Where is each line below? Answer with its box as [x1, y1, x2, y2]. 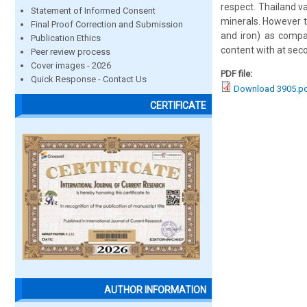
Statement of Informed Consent [31, 5, 156, 16]
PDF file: [221, 69, 254, 79]
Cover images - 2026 [31, 60, 111, 71]
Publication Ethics [31, 33, 101, 43]
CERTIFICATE [150, 100, 206, 112]
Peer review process [31, 47, 110, 57]
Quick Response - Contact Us [31, 74, 147, 84]
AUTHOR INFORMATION [104, 284, 206, 296]
